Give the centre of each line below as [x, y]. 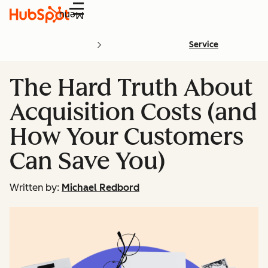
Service [204, 45]
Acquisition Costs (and [133, 112]
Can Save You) [88, 161]
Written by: [34, 188]
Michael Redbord [100, 188]
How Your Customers [127, 136]
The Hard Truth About [131, 87]
